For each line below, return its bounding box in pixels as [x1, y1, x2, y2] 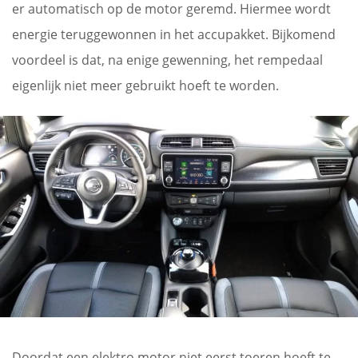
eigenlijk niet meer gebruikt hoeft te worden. [12, 76, 279, 94]
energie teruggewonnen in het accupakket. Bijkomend [12, 25, 336, 43]
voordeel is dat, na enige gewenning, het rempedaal [12, 50, 323, 69]
